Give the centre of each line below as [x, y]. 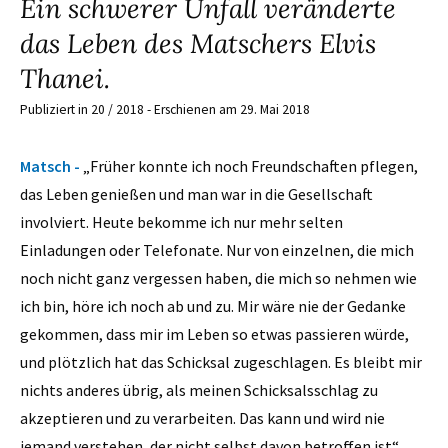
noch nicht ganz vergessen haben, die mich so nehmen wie [218, 277]
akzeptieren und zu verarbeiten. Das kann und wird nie [202, 417]
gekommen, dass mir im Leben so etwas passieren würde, [214, 333]
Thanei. [68, 78]
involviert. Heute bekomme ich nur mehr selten [181, 221]
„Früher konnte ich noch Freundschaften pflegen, [250, 165]
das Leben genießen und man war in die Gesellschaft [196, 193]
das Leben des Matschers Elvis [198, 43]
